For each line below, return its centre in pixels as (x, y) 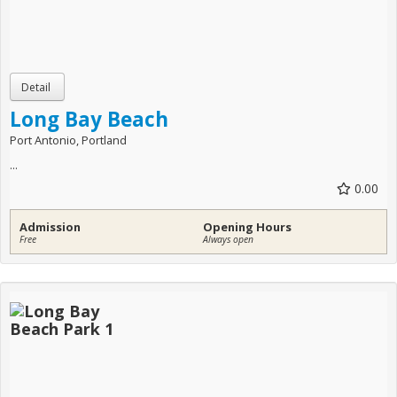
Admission (50, 227)
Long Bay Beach (89, 120)
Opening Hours (247, 227)
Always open (228, 240)
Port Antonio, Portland (68, 140)
